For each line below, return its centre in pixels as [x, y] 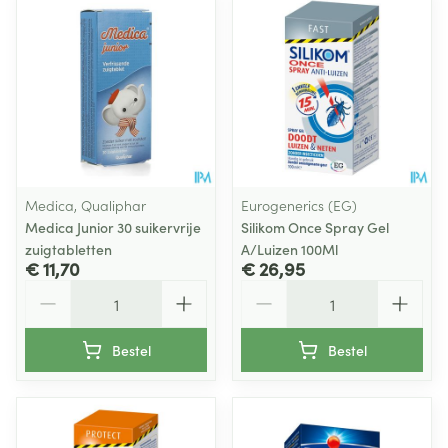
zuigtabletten [68, 249]
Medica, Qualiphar [85, 205]
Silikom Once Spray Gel [315, 227]
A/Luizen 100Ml [289, 249]
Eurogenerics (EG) [299, 205]
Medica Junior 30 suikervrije [113, 227]
